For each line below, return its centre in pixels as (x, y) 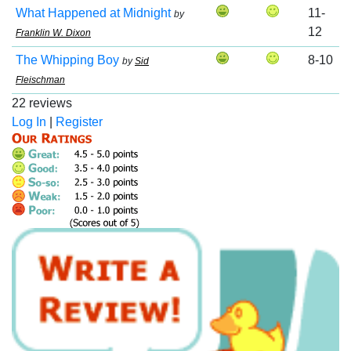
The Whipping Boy (67, 60)
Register (79, 122)
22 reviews (42, 103)
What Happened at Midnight (93, 13)
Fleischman (40, 80)
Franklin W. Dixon (53, 33)
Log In (29, 122)
